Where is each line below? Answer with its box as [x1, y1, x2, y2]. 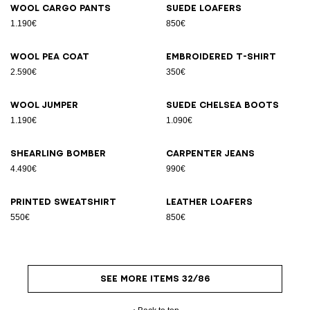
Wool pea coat [10, 52, 89, 61]
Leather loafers [166, 197, 253, 206]
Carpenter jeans [166, 149, 255, 158]
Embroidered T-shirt [166, 52, 276, 61]
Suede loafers [166, 3, 241, 12]
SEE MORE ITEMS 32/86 [100, 274, 210, 283]
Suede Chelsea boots [166, 100, 279, 109]
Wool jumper [10, 100, 78, 109]
